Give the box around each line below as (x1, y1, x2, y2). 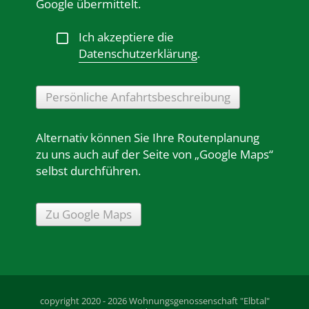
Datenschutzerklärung (79, 46, 197, 62)
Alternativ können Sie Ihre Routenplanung (36, 130, 259, 146)
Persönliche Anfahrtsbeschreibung (46, 89, 230, 106)
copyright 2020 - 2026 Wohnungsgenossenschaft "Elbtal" (39, 295, 270, 308)
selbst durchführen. (36, 163, 141, 179)
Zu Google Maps (46, 206, 132, 223)
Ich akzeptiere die (79, 29, 174, 46)
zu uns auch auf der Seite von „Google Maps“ (36, 146, 273, 163)
